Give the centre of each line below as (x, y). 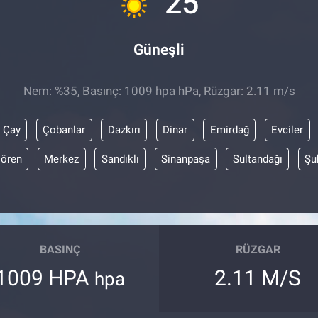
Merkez (61, 159)
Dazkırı (124, 130)
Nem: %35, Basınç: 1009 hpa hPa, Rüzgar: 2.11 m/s (159, 91)
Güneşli (159, 49)
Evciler (287, 130)
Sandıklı (120, 159)
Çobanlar (64, 130)
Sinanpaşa (186, 159)
